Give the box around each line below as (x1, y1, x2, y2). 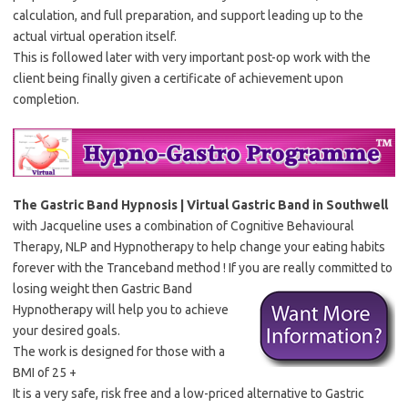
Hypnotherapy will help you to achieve (13, 301, 229, 317)
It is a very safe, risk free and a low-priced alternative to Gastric (13, 385, 364, 401)
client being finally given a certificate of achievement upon (13, 71, 343, 87)
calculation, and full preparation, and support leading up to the (13, 8, 363, 24)
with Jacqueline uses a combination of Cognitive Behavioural (13, 218, 354, 233)
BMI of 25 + (13, 364, 76, 380)
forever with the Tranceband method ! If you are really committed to (13, 260, 393, 275)
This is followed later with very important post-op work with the (13, 50, 371, 66)
